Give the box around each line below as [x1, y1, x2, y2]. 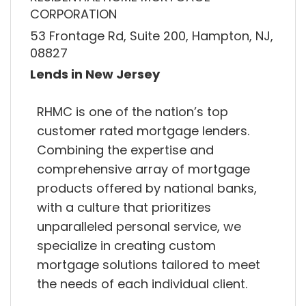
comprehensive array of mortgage [37, 160, 250, 178]
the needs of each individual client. [37, 275, 247, 292]
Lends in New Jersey [30, 66, 160, 83]
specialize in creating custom [37, 236, 216, 254]
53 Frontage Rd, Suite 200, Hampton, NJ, [30, 27, 273, 44]
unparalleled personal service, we [37, 217, 241, 235]
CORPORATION [30, 5, 117, 23]
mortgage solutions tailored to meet [37, 255, 260, 273]
